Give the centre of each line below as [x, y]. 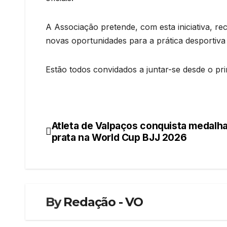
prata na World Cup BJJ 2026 [119, 137]
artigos [72, 171]
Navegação [88, 130]
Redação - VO [103, 202]
